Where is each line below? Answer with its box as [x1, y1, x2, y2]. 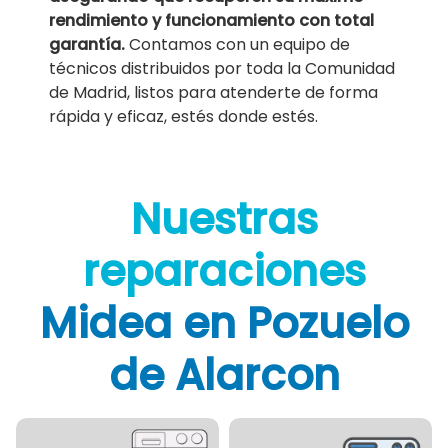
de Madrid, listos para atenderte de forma [49, 81, 379, 105]
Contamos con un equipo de [129, 33, 351, 57]
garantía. [49, 33, 130, 57]
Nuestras [130, 190, 318, 250]
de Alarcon [108, 346, 340, 406]
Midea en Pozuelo [39, 294, 409, 354]
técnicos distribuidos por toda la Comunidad [49, 57, 396, 81]
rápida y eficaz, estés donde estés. [49, 105, 319, 129]
